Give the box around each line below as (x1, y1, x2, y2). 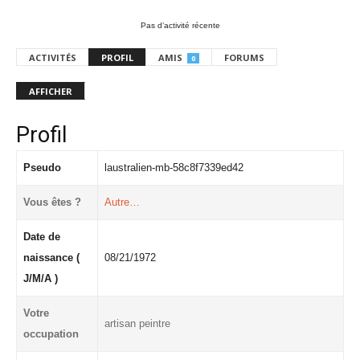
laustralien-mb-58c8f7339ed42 (104, 162, 243, 174)
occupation (23, 328, 79, 340)
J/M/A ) (23, 272, 58, 284)
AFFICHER (29, 85, 72, 97)
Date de (23, 231, 60, 243)
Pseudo (23, 162, 61, 174)
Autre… (104, 196, 140, 208)
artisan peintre (104, 317, 170, 329)
